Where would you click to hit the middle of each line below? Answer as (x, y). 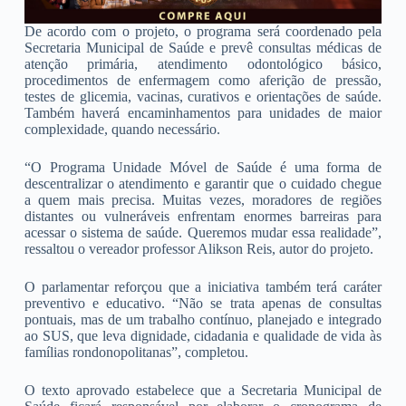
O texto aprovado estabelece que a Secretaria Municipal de (203, 391)
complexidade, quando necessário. (122, 130)
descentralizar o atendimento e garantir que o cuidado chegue (203, 184)
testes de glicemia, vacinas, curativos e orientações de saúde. (203, 97)
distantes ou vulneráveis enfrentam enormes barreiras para (203, 217)
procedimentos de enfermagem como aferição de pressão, (203, 81)
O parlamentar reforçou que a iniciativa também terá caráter (203, 287)
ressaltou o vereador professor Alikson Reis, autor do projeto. (198, 249)
